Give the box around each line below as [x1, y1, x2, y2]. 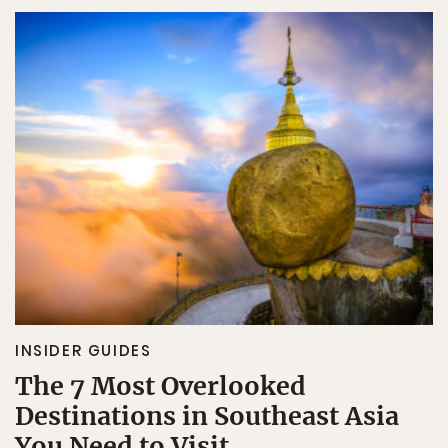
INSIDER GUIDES [15, 340, 152, 361]
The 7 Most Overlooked [15, 370, 306, 402]
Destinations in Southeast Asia [15, 400, 399, 432]
